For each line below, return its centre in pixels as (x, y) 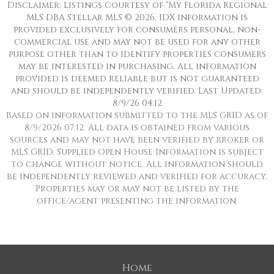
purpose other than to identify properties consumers (137, 54)
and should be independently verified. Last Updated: (137, 91)
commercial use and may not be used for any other (137, 42)
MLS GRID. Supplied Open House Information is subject (137, 152)
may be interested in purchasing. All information (137, 66)
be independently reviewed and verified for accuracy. (137, 176)
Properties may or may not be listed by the (137, 189)
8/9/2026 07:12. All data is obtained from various (137, 128)
